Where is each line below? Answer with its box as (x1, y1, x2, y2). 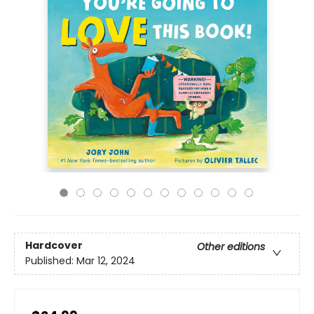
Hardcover (25, 238, 83, 253)
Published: (25, 254, 76, 268)
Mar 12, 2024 (76, 254, 135, 268)
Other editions (197, 240, 265, 254)
